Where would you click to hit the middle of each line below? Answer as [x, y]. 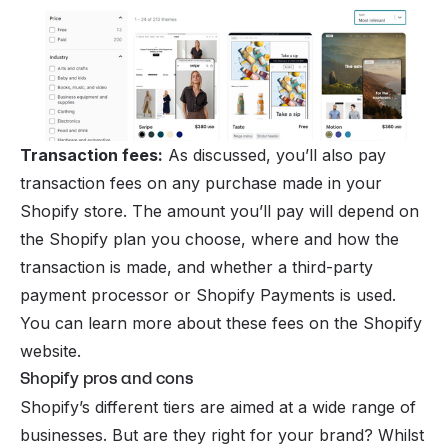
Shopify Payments [265, 294]
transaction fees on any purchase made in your [201, 182]
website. [50, 350]
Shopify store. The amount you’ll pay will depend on [219, 210]
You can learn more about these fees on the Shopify [221, 322]
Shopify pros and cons [106, 378]
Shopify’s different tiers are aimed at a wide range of [218, 406]
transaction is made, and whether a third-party [196, 266]
